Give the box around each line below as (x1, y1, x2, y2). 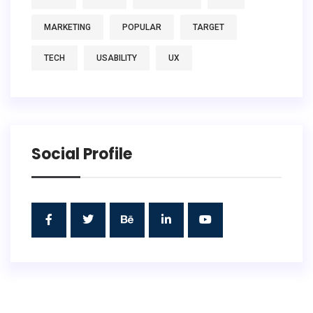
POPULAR (122, 22, 161, 33)
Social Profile (31, 143, 132, 166)
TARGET (193, 22, 224, 33)
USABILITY (96, 53, 137, 64)
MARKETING (44, 22, 91, 33)
